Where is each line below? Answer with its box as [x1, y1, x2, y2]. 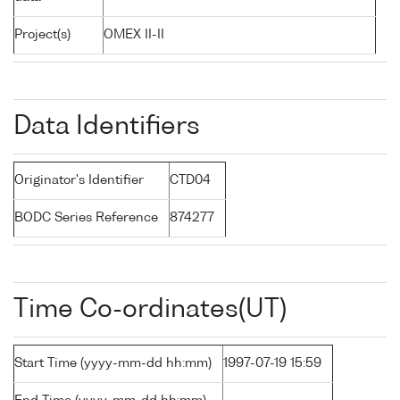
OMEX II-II [104, 29, 164, 42]
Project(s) [14, 29, 71, 42]
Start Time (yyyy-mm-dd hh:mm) [14, 357, 212, 371]
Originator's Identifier [14, 174, 144, 187]
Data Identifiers [13, 114, 200, 140]
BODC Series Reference [14, 212, 158, 225]
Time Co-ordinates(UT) [13, 297, 287, 323]
